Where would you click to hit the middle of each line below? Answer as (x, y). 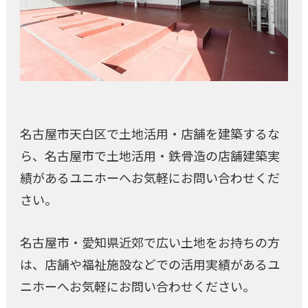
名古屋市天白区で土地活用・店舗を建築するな (150, 134)
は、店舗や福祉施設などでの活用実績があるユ (150, 264)
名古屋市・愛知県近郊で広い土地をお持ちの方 (150, 242)
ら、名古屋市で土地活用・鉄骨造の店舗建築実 (150, 156)
